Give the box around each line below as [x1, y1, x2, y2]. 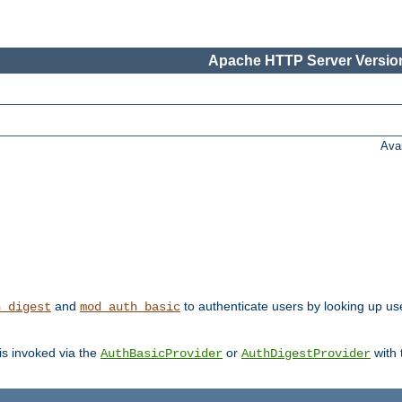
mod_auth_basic [80, 300, 180, 315]
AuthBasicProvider [100, 346, 223, 362]
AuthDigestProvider [241, 346, 371, 362]
